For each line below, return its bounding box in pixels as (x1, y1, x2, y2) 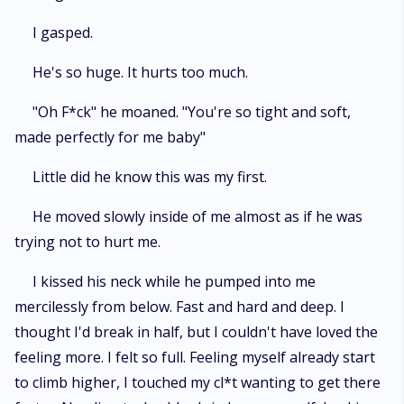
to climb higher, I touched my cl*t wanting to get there (14, 372, 381, 392)
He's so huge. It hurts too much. (32, 62, 248, 82)
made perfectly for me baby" (14, 127, 206, 147)
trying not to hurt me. (14, 232, 161, 252)
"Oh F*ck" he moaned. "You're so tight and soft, (32, 102, 351, 122)
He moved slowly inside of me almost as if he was (32, 207, 363, 226)
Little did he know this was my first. (32, 167, 267, 187)
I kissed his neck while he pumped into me (32, 271, 316, 291)
